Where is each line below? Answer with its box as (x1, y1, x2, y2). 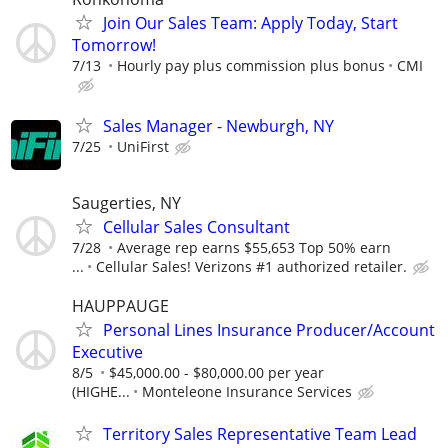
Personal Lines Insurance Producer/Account (103, 319, 435, 342)
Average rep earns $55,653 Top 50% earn (117, 238, 391, 258)
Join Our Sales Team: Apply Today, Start (103, 11, 398, 34)
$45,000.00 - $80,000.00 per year (109, 363, 324, 383)
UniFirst (117, 136, 169, 156)
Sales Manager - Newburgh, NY (103, 114, 334, 137)
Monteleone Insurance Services (142, 382, 352, 402)
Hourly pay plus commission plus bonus (117, 55, 385, 75)
